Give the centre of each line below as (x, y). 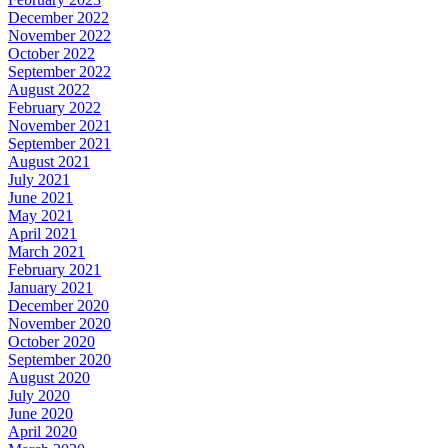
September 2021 (59, 143)
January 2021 (50, 287)
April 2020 (42, 431)
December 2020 (58, 305)
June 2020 (40, 413)
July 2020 (39, 395)
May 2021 (40, 215)
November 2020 (59, 323)
